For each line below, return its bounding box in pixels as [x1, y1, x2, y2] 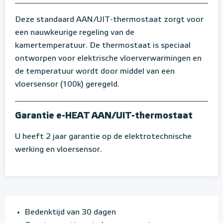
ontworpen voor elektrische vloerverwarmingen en [15, 55, 202, 63]
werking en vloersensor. [15, 146, 102, 154]
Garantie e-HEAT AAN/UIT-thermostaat [15, 111, 193, 121]
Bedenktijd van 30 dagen [25, 209, 116, 217]
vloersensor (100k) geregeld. [15, 81, 121, 89]
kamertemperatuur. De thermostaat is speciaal [15, 42, 191, 50]
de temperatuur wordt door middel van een [15, 68, 175, 76]
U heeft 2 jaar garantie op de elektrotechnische [15, 133, 192, 141]
